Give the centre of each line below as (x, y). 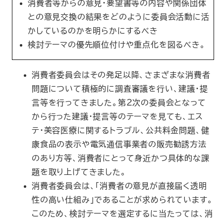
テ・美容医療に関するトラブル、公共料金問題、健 (121, 130)
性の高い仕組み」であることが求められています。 (122, 200)
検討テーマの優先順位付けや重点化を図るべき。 (117, 45)
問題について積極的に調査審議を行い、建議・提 (120, 89)
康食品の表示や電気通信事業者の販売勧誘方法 (119, 144)
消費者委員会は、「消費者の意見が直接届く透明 (119, 186)
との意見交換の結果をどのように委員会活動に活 (119, 17)
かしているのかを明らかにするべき (93, 31)
